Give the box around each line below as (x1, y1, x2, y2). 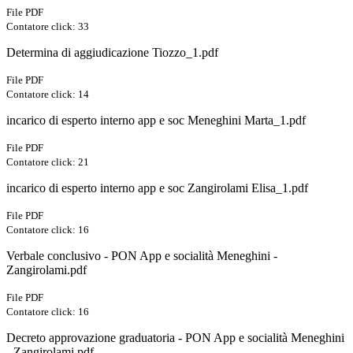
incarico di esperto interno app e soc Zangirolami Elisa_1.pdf (6, 181, 308, 195)
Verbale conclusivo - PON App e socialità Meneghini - (6, 249, 277, 263)
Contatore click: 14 (6, 88, 89, 101)
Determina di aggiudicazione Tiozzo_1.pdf (6, 46, 218, 60)
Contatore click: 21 (6, 156, 89, 169)
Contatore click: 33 (6, 20, 89, 33)
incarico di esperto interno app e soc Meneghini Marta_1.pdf (6, 113, 306, 128)
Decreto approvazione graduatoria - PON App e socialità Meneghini (6, 331, 344, 345)
